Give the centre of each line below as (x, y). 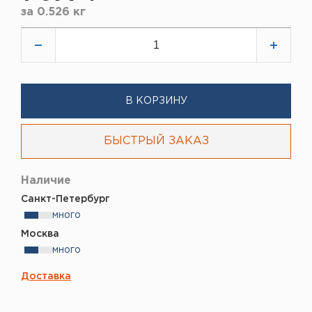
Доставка (46, 276)
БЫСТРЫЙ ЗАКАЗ (156, 141)
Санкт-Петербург (65, 199)
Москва (40, 234)
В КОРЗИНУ (156, 101)
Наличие (46, 180)
